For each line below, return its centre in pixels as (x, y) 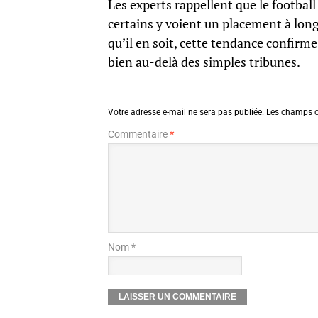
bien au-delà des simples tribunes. (204, 62)
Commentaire (139, 135)
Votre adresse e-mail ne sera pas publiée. (186, 113)
